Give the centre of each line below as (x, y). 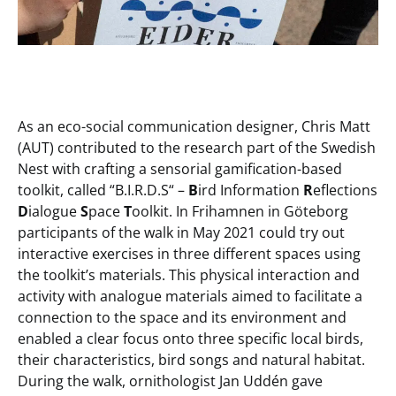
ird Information (251, 190)
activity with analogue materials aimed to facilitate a (190, 297)
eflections (345, 190)
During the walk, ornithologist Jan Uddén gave (170, 381)
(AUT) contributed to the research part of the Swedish (197, 148)
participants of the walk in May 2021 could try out (181, 233)
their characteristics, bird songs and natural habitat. (191, 360)
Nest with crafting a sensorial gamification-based (180, 169)
